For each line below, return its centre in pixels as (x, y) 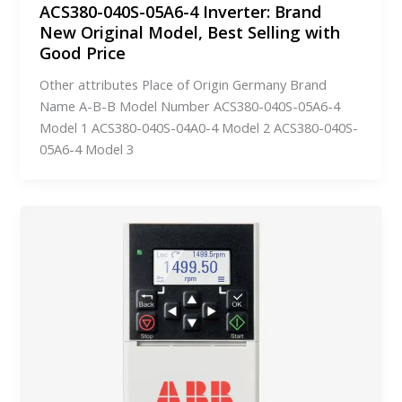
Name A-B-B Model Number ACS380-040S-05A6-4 (190, 105)
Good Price (83, 52)
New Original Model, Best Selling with (190, 32)
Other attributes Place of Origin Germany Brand (184, 84)
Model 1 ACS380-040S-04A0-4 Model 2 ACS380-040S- (199, 127)
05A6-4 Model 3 (87, 149)
